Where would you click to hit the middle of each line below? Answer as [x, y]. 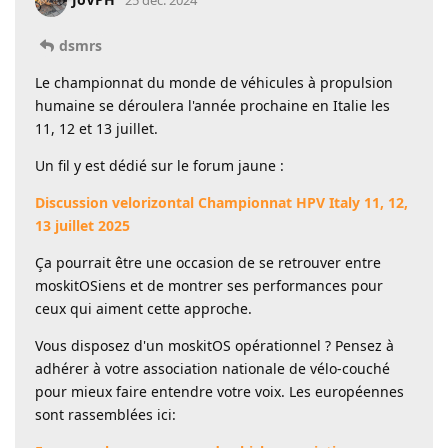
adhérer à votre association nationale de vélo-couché [212, 368]
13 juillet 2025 [82, 225]
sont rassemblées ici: [105, 414]
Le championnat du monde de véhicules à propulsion [214, 82]
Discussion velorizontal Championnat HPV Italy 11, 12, [221, 202]
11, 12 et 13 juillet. [96, 128]
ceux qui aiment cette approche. [143, 308]
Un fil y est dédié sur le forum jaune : [159, 165]
